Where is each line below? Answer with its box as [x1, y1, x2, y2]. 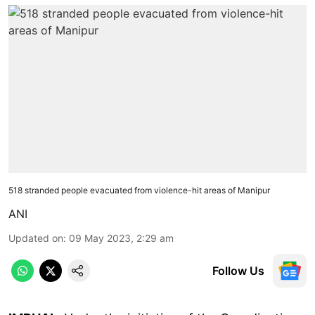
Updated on [8, 231, 63, 244]
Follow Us [212, 263, 264, 278]
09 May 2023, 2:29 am [69, 231, 174, 244]
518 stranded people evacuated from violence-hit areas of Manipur [8, 184, 270, 195]
